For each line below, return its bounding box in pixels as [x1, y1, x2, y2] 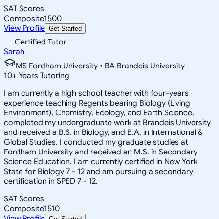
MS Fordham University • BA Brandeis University [16, 61, 185, 71]
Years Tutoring [17, 70, 69, 81]
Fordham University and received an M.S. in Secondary [4, 147, 197, 157]
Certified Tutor [15, 37, 66, 47]
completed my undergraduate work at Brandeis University [4, 117, 211, 128]
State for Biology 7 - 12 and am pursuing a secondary [4, 166, 193, 176]
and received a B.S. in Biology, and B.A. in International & [4, 127, 203, 137]
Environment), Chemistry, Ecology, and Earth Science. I [4, 108, 198, 118]
